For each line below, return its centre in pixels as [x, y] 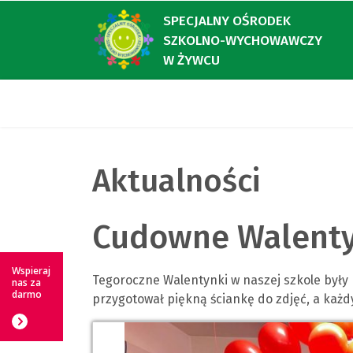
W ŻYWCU [191, 60]
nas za [26, 282]
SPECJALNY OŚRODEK [227, 20]
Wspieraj [31, 271]
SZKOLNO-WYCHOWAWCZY [243, 40]
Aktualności [176, 181]
